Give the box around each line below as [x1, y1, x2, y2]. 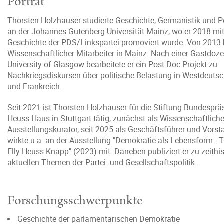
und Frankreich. [7, 81, 62, 92]
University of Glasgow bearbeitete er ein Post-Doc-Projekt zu [7, 59, 217, 70]
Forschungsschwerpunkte [7, 191, 143, 210]
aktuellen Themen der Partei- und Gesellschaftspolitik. [7, 157, 199, 168]
